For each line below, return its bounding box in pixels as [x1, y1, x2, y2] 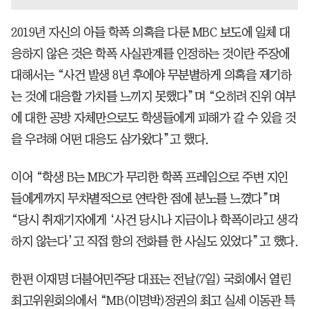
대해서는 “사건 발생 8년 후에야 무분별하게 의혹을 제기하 [11, 68, 291, 81]
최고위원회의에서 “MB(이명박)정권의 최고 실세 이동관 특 [11, 294, 295, 307]
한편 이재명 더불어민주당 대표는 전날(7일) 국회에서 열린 [11, 272, 290, 286]
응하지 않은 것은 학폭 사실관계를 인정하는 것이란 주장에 [11, 47, 290, 60]
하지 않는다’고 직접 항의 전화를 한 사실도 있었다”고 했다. [11, 235, 298, 248]
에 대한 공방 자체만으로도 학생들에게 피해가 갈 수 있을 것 [11, 111, 296, 124]
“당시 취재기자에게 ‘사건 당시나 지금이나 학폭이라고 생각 [11, 213, 298, 226]
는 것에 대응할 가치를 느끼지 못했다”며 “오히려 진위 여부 [11, 90, 296, 103]
